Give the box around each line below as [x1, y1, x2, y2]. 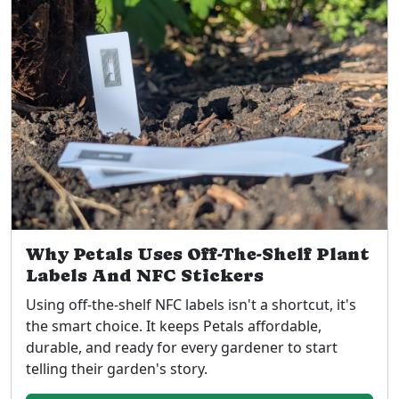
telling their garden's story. [26, 358, 208, 379]
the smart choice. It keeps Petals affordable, [26, 315, 322, 336]
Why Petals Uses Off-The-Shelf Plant [26, 243, 370, 265]
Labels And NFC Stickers [26, 265, 264, 286]
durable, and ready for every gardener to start [26, 337, 338, 357]
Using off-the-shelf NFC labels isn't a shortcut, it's [26, 294, 356, 314]
